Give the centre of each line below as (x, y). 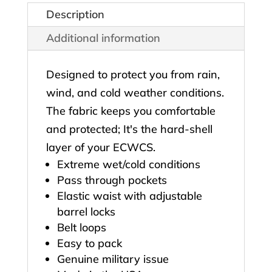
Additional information (103, 38)
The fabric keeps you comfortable (131, 111)
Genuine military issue (113, 259)
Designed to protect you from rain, (133, 75)
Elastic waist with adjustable (129, 196)
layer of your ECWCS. (100, 148)
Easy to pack (89, 243)
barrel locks (86, 212)
